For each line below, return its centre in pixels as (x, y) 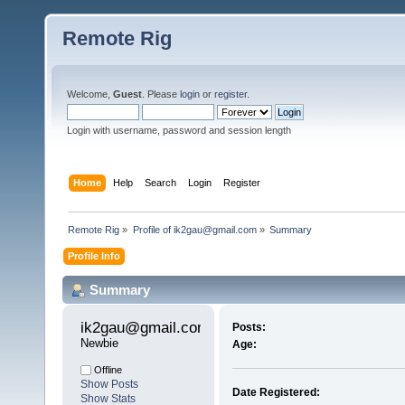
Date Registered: (276, 393)
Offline (107, 370)
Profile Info (94, 255)
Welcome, (90, 94)
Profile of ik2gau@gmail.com (194, 229)
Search (161, 182)
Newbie (99, 344)
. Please (161, 94)
